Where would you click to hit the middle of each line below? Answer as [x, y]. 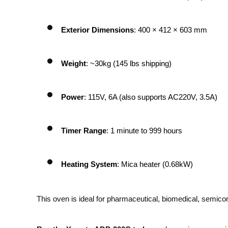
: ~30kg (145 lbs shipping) [129, 63]
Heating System [89, 164]
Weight [74, 63]
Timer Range [84, 131]
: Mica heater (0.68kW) [155, 164]
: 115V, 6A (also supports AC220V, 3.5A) [151, 97]
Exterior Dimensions [97, 30]
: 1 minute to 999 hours [144, 131]
